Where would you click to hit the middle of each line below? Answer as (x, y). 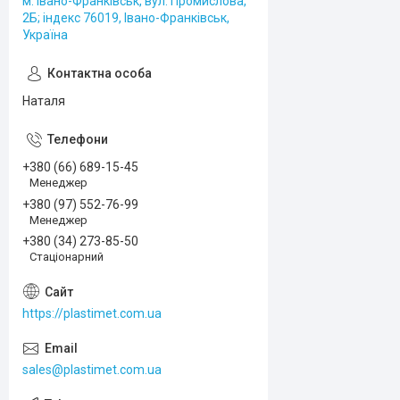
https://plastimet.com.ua (92, 314)
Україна (45, 35)
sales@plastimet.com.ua (92, 370)
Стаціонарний (67, 257)
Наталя (44, 101)
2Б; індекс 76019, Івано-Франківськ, (126, 18)
